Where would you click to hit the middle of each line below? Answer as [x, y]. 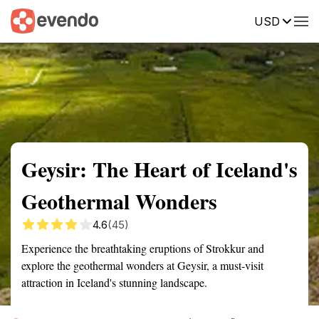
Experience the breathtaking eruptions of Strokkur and [143, 248]
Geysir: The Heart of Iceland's [159, 169]
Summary [32, 20]
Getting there [147, 20]
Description [226, 20]
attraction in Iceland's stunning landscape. [114, 282]
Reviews [294, 20]
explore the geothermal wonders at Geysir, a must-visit [142, 265]
